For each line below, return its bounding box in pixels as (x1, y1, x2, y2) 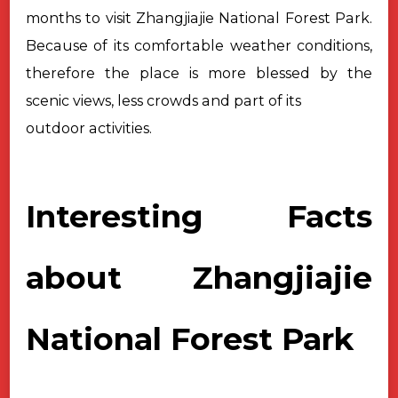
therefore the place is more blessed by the (26, 64, 372, 82)
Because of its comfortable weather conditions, (26, 36, 372, 54)
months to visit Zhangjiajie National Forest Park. (26, 9, 372, 27)
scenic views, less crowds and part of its (26, 92, 301, 109)
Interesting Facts (26, 197, 372, 236)
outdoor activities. (26, 119, 155, 137)
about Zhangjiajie (26, 259, 372, 298)
